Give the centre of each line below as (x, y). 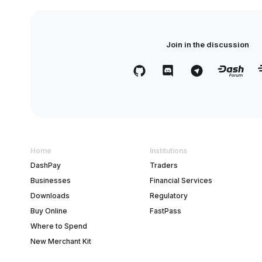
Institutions (169, 151)
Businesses (51, 181)
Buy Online (49, 211)
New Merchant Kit (61, 242)
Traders (164, 166)
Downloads (50, 196)
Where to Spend (59, 226)
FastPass (166, 211)
